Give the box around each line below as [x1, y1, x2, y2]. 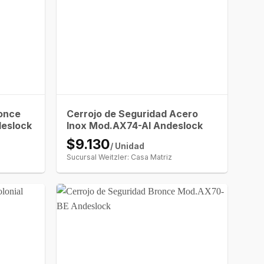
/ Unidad [110, 141, 145, 151]
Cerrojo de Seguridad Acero [67, 107, 199, 120]
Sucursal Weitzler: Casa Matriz [67, 152, 173, 161]
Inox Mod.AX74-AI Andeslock [67, 119, 203, 131]
